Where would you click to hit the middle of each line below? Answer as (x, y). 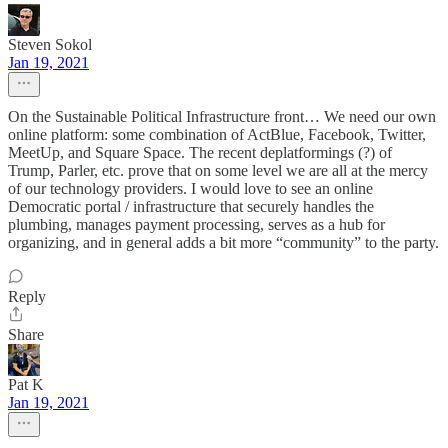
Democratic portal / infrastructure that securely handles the (191, 206)
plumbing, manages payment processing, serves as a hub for (196, 224)
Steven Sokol (50, 44)
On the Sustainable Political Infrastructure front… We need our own (222, 116)
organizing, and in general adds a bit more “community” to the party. (223, 242)
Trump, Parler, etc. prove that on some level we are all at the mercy (218, 170)
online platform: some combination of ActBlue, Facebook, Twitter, (217, 134)
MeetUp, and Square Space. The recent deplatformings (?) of (200, 152)
